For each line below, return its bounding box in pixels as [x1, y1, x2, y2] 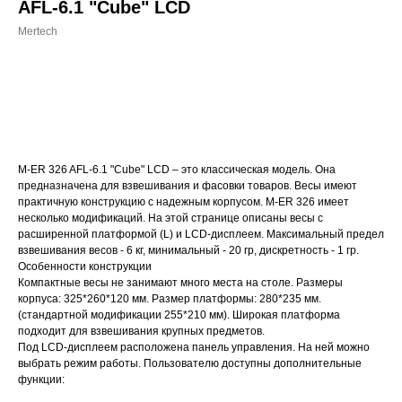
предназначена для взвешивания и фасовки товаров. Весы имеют [18, 179, 357, 192]
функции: [18, 373, 65, 386]
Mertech [18, 25, 57, 38]
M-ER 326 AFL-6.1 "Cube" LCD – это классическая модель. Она [18, 163, 336, 176]
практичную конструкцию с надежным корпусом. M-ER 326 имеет [18, 196, 349, 208]
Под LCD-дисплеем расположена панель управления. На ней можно [18, 341, 370, 354]
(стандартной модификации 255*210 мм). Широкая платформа [18, 309, 340, 321]
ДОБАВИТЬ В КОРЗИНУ [102, 105, 250, 119]
